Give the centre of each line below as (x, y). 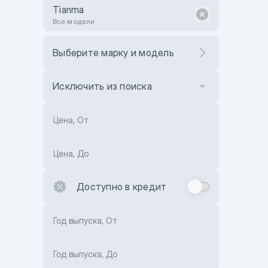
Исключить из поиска (102, 86)
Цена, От (71, 120)
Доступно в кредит (122, 187)
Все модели (74, 21)
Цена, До (71, 153)
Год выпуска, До (85, 254)
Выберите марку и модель (113, 53)
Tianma (68, 10)
